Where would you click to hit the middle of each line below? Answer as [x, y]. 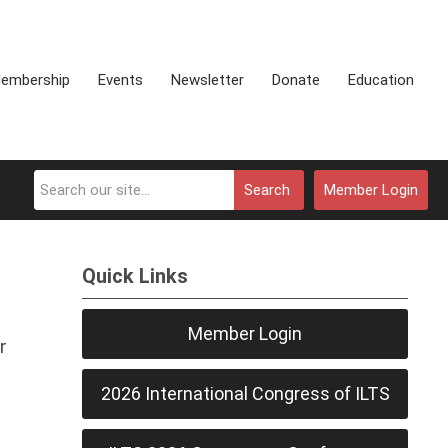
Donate [296, 80]
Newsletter [207, 80]
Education [381, 80]
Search [267, 190]
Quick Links [135, 276]
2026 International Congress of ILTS [245, 393]
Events [120, 80]
